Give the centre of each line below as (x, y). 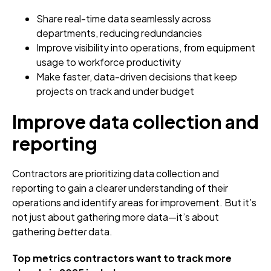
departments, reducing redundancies (119, 33)
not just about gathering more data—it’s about (116, 217)
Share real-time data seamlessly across (124, 19)
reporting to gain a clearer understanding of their (120, 188)
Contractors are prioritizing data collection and (116, 174)
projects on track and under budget (115, 91)
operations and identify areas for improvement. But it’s (134, 203)
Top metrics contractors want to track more (122, 258)
